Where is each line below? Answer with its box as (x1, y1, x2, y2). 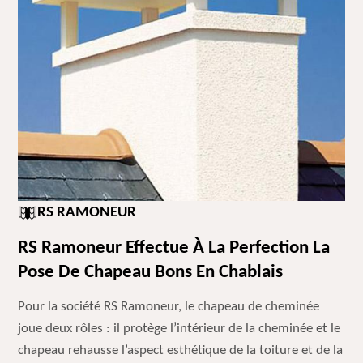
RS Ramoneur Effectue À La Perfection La (18, 239, 331, 258)
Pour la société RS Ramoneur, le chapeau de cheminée (18, 300, 320, 314)
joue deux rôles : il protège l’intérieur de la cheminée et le (18, 322, 341, 335)
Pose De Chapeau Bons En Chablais (18, 263, 284, 282)
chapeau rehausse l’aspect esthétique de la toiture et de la (18, 344, 344, 357)
